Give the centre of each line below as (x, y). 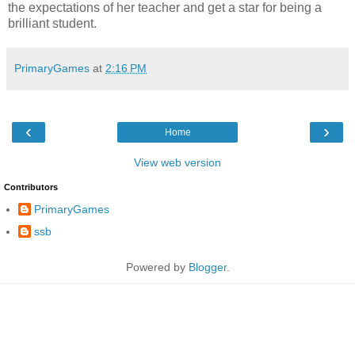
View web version (177, 162)
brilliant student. (52, 23)
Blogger (207, 267)
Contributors (31, 187)
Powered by (157, 267)
